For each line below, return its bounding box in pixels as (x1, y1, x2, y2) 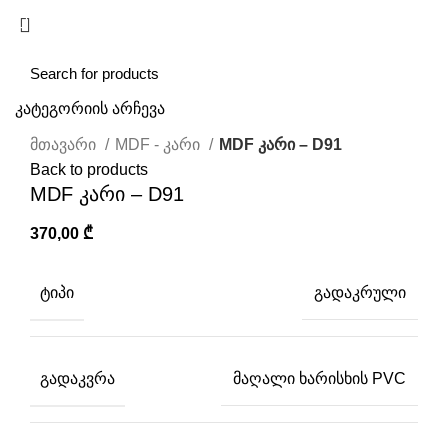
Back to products (30, 161, 148, 179)
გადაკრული (314, 284, 406, 302)
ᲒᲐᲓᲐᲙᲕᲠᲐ (40, 369, 115, 387)
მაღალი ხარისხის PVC (233, 369, 406, 387)
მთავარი (30, 136, 100, 154)
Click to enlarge (30, 110, 141, 128)
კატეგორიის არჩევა (15, 100, 165, 117)
